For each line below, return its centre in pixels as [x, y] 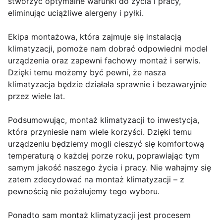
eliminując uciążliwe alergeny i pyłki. [76, 13]
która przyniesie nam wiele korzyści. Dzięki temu [100, 132]
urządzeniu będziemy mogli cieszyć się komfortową [106, 144]
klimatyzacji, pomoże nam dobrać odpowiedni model [108, 49]
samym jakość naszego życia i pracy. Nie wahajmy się [110, 168]
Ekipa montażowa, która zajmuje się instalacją [95, 37]
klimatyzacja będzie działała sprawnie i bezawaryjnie [107, 84]
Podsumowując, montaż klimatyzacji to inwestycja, [104, 120]
